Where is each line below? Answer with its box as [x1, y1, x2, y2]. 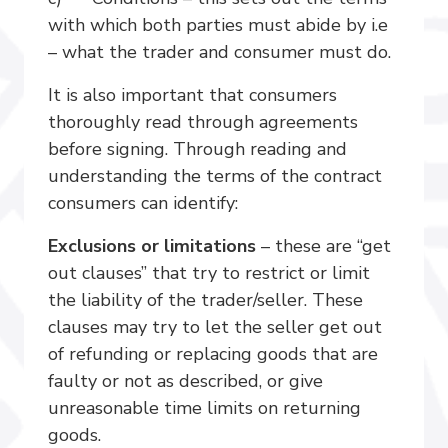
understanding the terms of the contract [48, 164, 382, 188]
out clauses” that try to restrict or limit [48, 261, 370, 285]
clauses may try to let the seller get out [48, 315, 382, 339]
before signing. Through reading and [48, 137, 347, 161]
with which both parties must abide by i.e [48, 13, 388, 37]
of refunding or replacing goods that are [48, 342, 378, 366]
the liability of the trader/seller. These [48, 288, 363, 312]
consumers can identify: [48, 191, 238, 215]
